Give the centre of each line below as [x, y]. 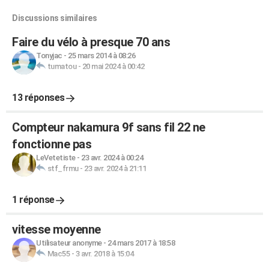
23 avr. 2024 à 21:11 [115, 168]
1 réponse [33, 200]
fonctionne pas [52, 144]
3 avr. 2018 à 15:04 [104, 254]
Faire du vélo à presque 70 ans [91, 42]
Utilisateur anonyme [69, 243]
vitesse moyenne [56, 229]
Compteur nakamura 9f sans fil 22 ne [109, 127]
